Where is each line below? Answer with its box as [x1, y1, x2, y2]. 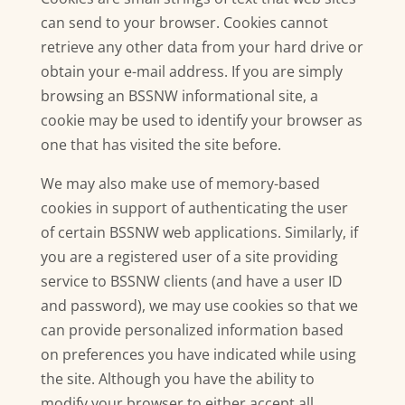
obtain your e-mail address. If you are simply [40, 61, 343, 81]
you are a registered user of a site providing [40, 247, 338, 267]
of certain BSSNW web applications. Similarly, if [40, 222, 358, 242]
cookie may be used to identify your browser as [40, 110, 363, 130]
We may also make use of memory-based [40, 174, 320, 193]
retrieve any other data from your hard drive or [40, 37, 363, 57]
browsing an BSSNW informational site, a [40, 86, 318, 106]
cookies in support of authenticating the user [40, 198, 348, 218]
